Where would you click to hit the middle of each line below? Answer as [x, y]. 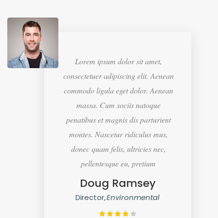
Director [90, 197]
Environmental [133, 197]
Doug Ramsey [118, 183]
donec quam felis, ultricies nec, [118, 148]
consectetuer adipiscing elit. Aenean [118, 75]
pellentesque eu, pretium [118, 163]
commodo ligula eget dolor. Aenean [118, 90]
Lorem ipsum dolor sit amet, [118, 61]
